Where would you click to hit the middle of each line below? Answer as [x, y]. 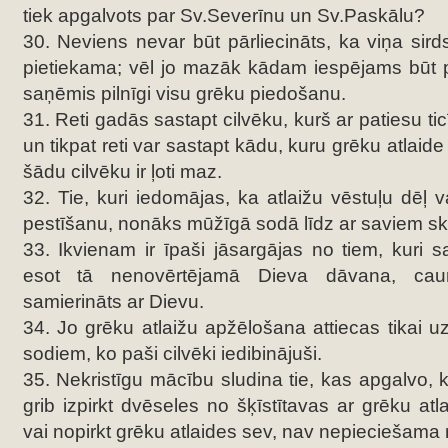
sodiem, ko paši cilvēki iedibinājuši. [172, 353]
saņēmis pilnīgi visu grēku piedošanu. [184, 93]
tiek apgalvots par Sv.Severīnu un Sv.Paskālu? [223, 15]
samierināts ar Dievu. [113, 301]
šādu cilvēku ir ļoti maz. [122, 171]
